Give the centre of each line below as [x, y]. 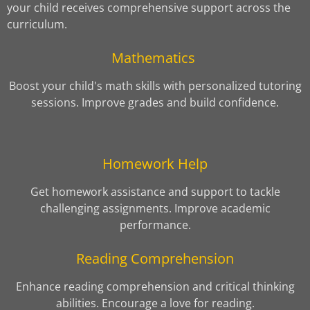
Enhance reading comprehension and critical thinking [155, 286]
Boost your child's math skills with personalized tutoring [155, 85]
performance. [155, 225]
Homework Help [155, 163]
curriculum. [37, 24]
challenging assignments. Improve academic [155, 208]
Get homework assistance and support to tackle [155, 191]
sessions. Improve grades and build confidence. [155, 102]
